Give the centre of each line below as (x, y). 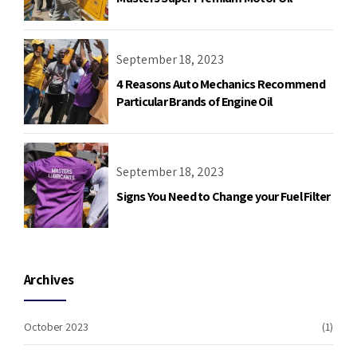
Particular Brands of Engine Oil (194, 102)
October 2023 (56, 326)
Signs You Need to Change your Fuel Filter (224, 196)
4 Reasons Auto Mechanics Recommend (221, 84)
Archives (49, 279)
